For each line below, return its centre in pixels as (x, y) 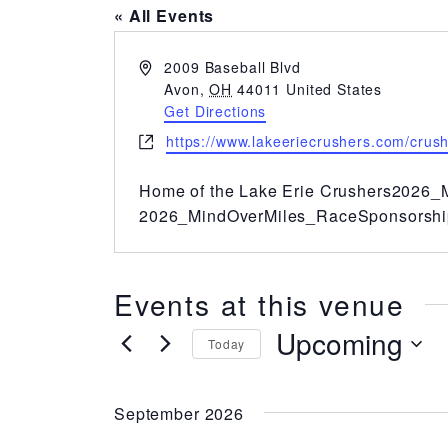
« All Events (164, 15)
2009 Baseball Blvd (232, 67)
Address (167, 66)
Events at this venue (259, 304)
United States (334, 89)
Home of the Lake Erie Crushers (265, 190)
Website (166, 140)
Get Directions (215, 111)
